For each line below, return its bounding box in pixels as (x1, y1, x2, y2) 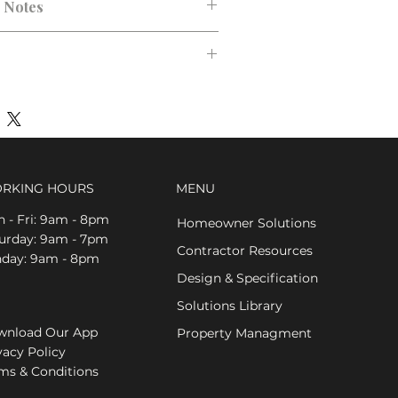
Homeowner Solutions (177, 215, 317, 231)
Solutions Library (177, 298, 283, 314)
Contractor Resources (177, 243, 314, 259)
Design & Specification (177, 270, 319, 286)
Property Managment (177, 325, 313, 341)
